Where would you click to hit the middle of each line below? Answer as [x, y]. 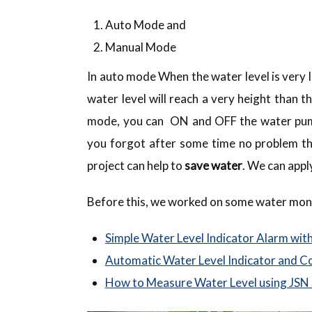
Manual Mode [140, 47]
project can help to [136, 165]
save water [214, 165]
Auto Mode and [145, 24]
